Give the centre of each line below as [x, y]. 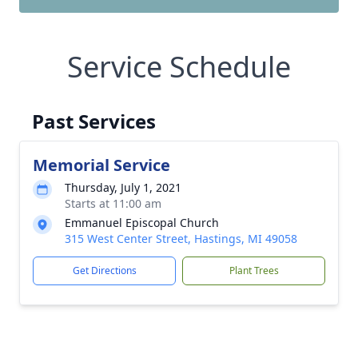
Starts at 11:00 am [113, 203]
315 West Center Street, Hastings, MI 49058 [181, 239]
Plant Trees [254, 270]
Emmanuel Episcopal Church [142, 223]
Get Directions [104, 270]
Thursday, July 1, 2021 [123, 187]
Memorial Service [101, 165]
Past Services [94, 121]
